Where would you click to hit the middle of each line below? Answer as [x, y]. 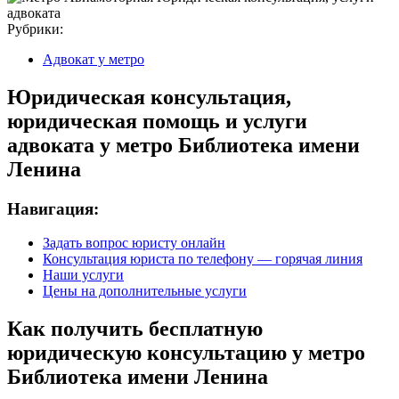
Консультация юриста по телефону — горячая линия [203, 259]
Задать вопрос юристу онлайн [134, 243]
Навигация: [53, 208]
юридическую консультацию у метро [186, 353]
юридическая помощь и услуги [157, 121]
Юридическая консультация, [149, 97]
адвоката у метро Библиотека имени [183, 145]
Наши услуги [83, 275]
